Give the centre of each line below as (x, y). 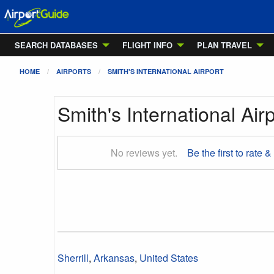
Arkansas (114, 258)
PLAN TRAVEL (224, 45)
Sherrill (73, 258)
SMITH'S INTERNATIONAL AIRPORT (166, 71)
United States (169, 258)
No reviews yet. (144, 153)
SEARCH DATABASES (56, 45)
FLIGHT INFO (147, 45)
